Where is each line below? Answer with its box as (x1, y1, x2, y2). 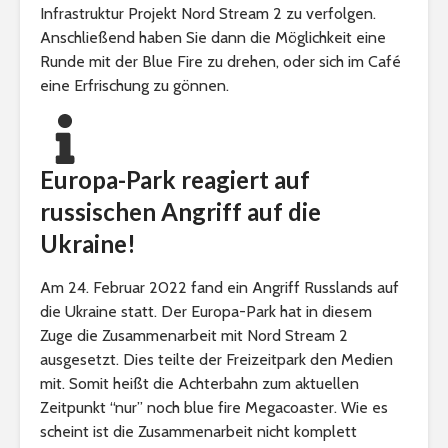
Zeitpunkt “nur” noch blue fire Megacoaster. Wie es (40, 397, 388, 417)
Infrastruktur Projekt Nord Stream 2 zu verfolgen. (40, 3, 376, 23)
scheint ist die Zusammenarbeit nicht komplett (40, 421, 357, 441)
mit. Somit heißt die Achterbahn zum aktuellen (40, 373, 359, 393)
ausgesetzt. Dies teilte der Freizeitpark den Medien (40, 349, 393, 369)
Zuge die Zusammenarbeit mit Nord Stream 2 (40, 325, 348, 345)
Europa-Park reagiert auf (40, 164, 310, 194)
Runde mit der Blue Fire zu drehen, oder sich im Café (40, 51, 401, 71)
